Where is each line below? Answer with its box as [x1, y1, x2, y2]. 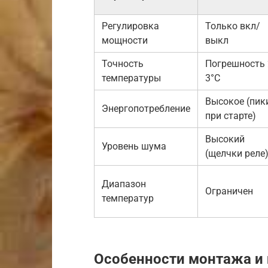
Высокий [205, 133, 245, 145]
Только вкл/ [205, 20, 260, 32]
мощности [102, 34, 148, 46]
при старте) [205, 109, 256, 121]
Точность [102, 57, 144, 69]
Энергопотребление [102, 102, 190, 114]
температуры [102, 72, 161, 84]
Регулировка [102, 20, 159, 32]
